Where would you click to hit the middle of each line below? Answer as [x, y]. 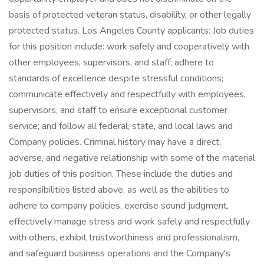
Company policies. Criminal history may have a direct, [115, 142]
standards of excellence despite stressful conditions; [116, 78]
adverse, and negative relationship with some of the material [132, 158]
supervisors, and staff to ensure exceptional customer [118, 110]
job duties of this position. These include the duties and [121, 174]
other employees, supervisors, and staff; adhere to [111, 62]
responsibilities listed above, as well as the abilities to [119, 190]
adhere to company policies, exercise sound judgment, [119, 206]
